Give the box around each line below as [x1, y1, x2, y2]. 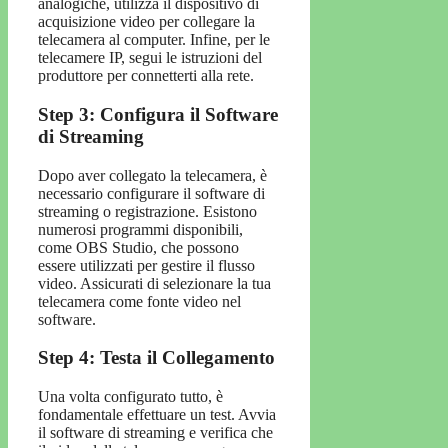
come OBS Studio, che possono [38, 238, 239, 256]
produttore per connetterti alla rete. [38, 67, 254, 85]
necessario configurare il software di [38, 184, 265, 202]
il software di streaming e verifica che [38, 424, 273, 442]
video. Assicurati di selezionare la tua [38, 274, 271, 292]
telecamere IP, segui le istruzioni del [38, 49, 262, 67]
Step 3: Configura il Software [38, 104, 278, 126]
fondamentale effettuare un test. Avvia [38, 406, 276, 424]
